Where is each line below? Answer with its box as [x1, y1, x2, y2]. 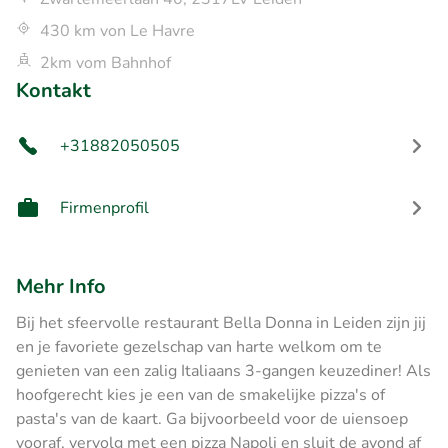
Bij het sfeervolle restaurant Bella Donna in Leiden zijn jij [16, 311, 426, 334]
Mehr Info [16, 272, 106, 300]
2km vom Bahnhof [40, 51, 171, 74]
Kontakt [16, 76, 91, 104]
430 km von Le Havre [40, 19, 195, 42]
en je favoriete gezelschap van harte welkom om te [16, 335, 382, 358]
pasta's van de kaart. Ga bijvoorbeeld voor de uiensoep [16, 407, 408, 430]
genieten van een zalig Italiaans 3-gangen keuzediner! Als [16, 359, 431, 382]
